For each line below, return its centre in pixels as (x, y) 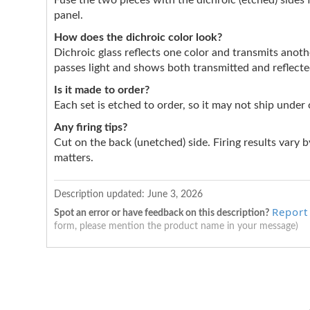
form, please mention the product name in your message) (176, 227)
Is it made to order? (102, 90)
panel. (69, 16)
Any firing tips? (91, 128)
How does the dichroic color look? (138, 38)
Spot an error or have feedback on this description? (162, 213)
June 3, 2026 (175, 194)
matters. (74, 158)
